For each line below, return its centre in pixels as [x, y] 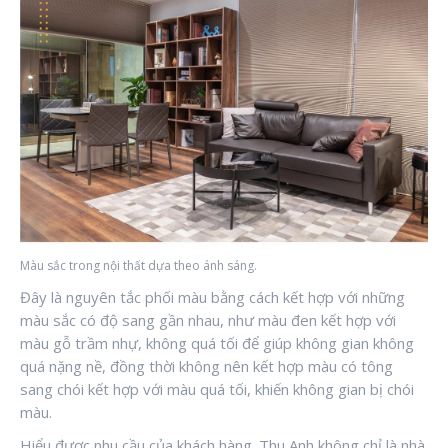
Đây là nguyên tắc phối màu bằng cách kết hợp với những [212, 296]
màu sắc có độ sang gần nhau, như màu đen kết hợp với [208, 319]
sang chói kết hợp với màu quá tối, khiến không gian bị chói [217, 388]
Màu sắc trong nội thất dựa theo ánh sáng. [138, 265]
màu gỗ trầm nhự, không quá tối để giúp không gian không [217, 342]
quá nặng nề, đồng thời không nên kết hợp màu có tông [206, 365]
